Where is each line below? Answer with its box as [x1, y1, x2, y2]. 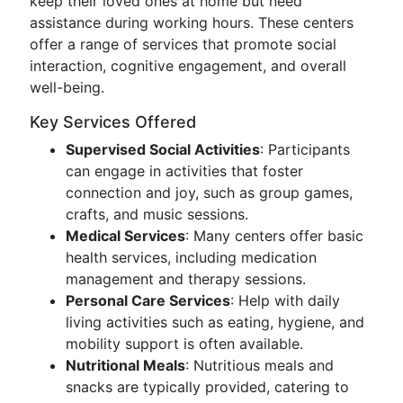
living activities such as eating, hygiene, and [66, 313, 364, 331]
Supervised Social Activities [66, 140, 260, 158]
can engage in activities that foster [66, 162, 303, 180]
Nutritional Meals [66, 356, 185, 374]
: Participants [260, 140, 350, 158]
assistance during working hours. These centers [30, 13, 354, 31]
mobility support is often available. [66, 335, 303, 353]
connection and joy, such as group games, [66, 184, 353, 201]
